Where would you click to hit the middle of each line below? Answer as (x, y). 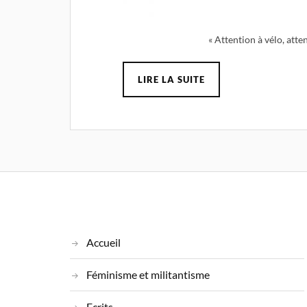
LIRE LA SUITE (172, 80)
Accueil (103, 243)
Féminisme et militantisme (148, 275)
